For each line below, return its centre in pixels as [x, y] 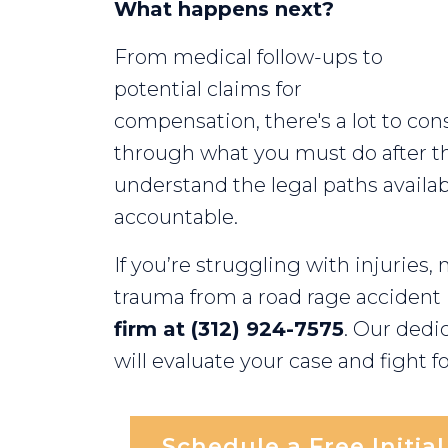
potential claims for [208, 89]
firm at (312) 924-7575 [229, 329]
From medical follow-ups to [248, 57]
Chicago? [159, 24]
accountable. [176, 217]
